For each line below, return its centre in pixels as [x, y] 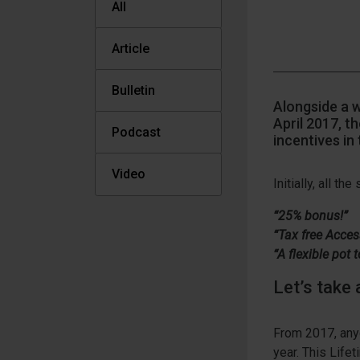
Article [131, 49]
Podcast [136, 132]
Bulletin [133, 90]
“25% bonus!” [311, 215]
